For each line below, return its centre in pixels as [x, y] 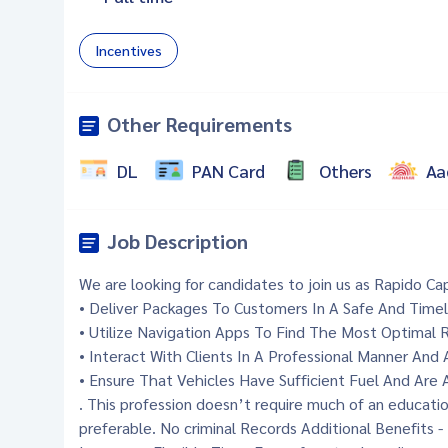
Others [345, 170]
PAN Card [228, 170]
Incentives [128, 50]
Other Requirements [199, 124]
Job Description [177, 241]
